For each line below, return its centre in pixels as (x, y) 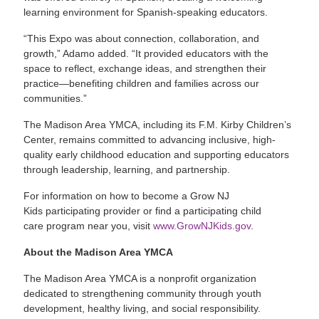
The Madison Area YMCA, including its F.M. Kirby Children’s (158, 125)
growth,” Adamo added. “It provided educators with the (146, 54)
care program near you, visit (89, 226)
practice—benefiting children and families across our (142, 84)
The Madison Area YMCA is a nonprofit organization (140, 279)
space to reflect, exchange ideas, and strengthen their (145, 69)
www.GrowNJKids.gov (202, 226)
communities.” (57, 99)
